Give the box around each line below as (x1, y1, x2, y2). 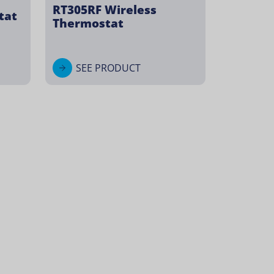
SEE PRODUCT (76, 61, 141, 75)
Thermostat (53, 15, 124, 31)
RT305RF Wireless (53, 1, 157, 17)
